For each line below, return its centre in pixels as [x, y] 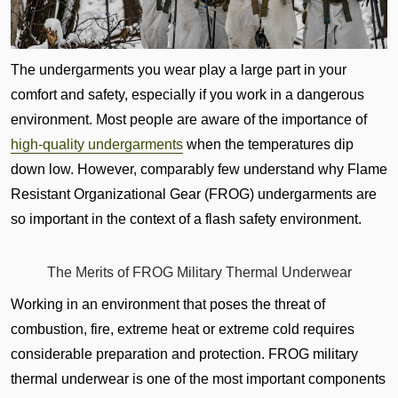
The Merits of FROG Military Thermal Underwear [199, 272]
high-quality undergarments [97, 144]
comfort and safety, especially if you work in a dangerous [187, 94]
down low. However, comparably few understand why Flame [199, 169]
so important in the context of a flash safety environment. [186, 219]
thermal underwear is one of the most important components [198, 378]
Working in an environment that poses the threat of [168, 304]
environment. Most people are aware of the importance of [189, 119]
